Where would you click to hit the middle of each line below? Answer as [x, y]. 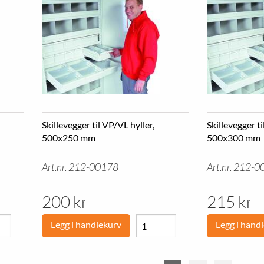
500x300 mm [233, 138]
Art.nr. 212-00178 [80, 167]
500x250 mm [68, 138]
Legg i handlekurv [86, 224]
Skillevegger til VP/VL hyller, [98, 125]
